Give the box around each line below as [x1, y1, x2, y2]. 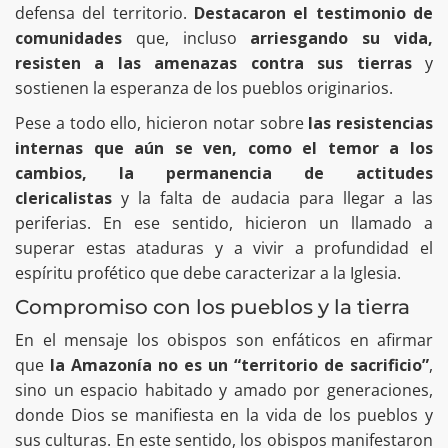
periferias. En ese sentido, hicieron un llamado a [15, 211, 433, 234]
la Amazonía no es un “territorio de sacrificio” [50, 353, 429, 376]
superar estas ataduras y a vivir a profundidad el [15, 236, 433, 259]
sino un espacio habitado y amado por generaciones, [15, 378, 433, 401]
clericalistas [15, 186, 112, 209]
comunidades [15, 26, 122, 49]
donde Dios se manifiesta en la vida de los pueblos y [15, 403, 433, 426]
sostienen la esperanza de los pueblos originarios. [15, 76, 393, 99]
